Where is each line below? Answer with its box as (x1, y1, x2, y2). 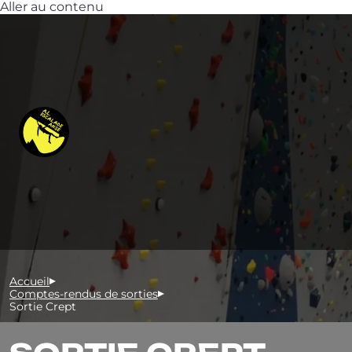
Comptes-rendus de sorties (9, 287, 158, 301)
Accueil (9, 274, 49, 288)
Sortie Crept (9, 299, 76, 313)
